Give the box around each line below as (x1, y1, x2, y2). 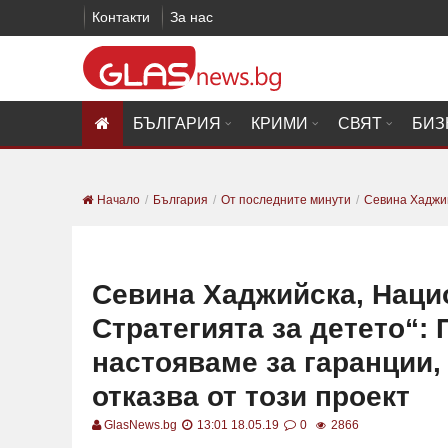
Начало (94, 193, 140, 207)
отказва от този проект (92, 381, 410, 412)
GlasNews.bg (104, 418, 177, 432)
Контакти (92, 9, 150, 25)
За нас (170, 9, 213, 25)
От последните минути (221, 193, 351, 207)
